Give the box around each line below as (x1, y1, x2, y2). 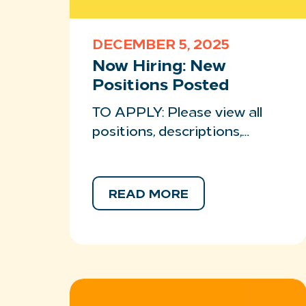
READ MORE (109, 189, 189, 201)
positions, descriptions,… (92, 126, 249, 139)
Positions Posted (92, 78, 229, 94)
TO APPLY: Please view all (92, 107, 262, 120)
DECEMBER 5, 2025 (92, 39, 229, 53)
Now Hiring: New (92, 59, 226, 75)
